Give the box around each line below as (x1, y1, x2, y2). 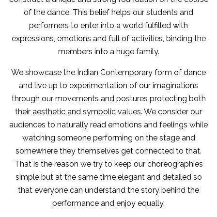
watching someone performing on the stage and (22, 133, 195, 142)
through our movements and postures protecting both (11, 94, 206, 103)
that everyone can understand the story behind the (18, 186, 199, 195)
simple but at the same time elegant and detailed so (15, 172, 202, 182)
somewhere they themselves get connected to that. (15, 146, 201, 155)
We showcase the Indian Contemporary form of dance (11, 68, 206, 77)
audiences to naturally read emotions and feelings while (9, 120, 208, 129)
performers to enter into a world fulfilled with (29, 21, 188, 30)
